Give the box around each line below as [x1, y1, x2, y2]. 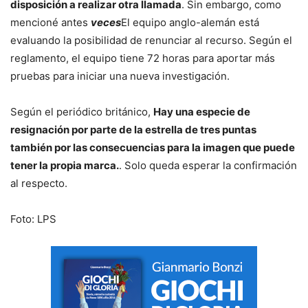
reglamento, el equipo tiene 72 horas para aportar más [10, 52, 275, 65]
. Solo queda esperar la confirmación [119, 159, 297, 173]
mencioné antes [10, 16, 91, 30]
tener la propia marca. [10, 159, 119, 173]
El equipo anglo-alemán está [121, 16, 259, 30]
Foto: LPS [10, 212, 56, 226]
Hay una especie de [153, 105, 250, 119]
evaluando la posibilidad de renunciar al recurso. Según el [10, 34, 292, 47]
